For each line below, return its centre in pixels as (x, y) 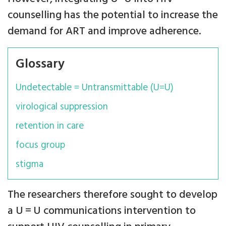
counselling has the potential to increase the (113, 15)
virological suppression (62, 107)
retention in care (50, 126)
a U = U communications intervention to (102, 211)
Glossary (40, 64)
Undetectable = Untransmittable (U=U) (95, 88)
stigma (30, 164)
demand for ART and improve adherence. (104, 31)
